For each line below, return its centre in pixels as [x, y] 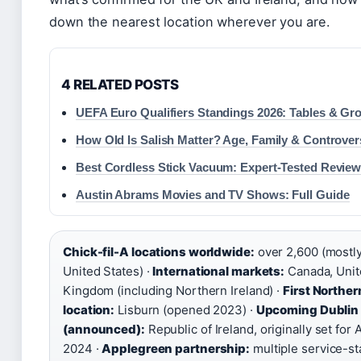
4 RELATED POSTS [120, 84]
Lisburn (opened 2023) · [185, 309]
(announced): [104, 329]
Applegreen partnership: [176, 348]
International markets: [219, 271]
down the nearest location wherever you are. [190, 21]
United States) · [108, 271]
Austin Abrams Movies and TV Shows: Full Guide [213, 194]
